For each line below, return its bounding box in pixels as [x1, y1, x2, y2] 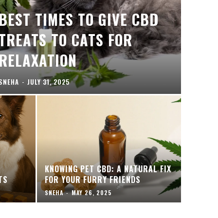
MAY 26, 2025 [72, 188, 112, 197]
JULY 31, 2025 [27, 77, 70, 87]
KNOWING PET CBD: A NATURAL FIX [45, 163, 172, 175]
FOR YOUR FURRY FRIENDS [45, 174, 141, 185]
